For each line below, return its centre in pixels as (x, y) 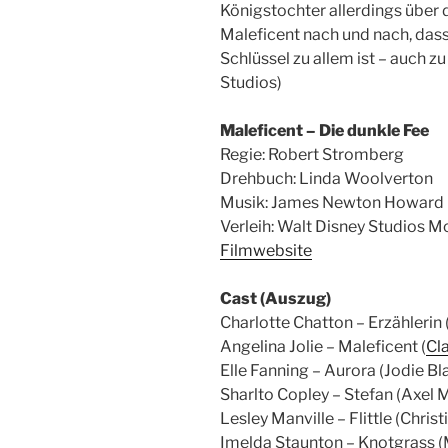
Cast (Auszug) (275, 299)
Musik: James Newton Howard (332, 203)
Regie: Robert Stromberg (312, 155)
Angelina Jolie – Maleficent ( (323, 347)
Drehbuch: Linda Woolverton (326, 179)
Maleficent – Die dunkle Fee (324, 131)
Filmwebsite (266, 251)
